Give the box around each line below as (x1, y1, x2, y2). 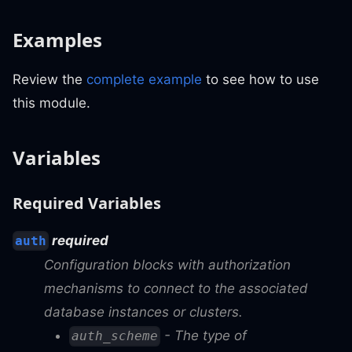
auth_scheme (71, 328, 159, 344)
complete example (86, 71, 202, 87)
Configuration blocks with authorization (44, 256, 291, 273)
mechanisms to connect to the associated (44, 280, 308, 296)
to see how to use (202, 71, 319, 87)
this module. (13, 94, 90, 111)
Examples (13, 26, 102, 53)
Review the (13, 71, 86, 87)
